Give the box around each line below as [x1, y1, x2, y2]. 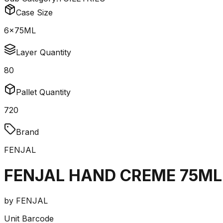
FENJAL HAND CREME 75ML [4, 165, 222, 185]
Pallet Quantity [16, 87, 71, 98]
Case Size [16, 7, 53, 18]
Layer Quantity [16, 47, 71, 58]
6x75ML [4, 25, 36, 36]
